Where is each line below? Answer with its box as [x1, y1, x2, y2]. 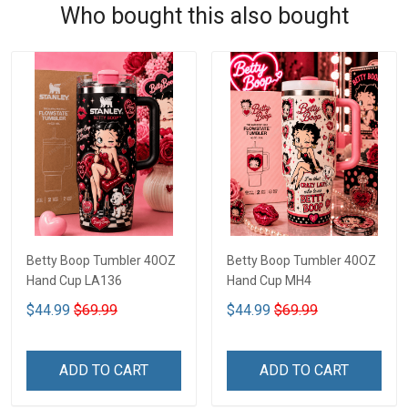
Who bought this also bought [59, 2, 349, 29]
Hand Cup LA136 [26, 272, 122, 288]
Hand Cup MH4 [227, 272, 311, 288]
